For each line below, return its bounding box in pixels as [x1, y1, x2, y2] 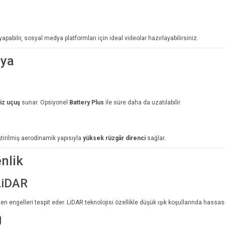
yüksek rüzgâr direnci [83, 134, 146, 142]
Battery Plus [69, 98, 104, 106]
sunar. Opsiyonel [20, 98, 69, 106]
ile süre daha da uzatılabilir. [104, 98, 181, 106]
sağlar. [146, 134, 166, 142]
